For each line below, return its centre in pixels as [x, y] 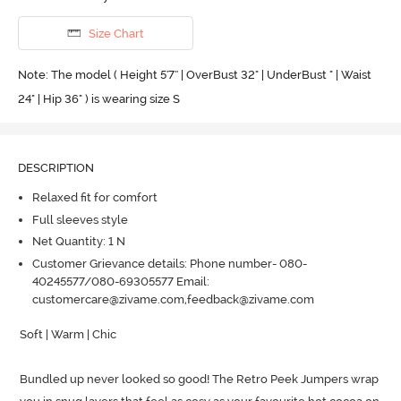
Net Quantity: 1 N [78, 242]
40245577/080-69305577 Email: [120, 281]
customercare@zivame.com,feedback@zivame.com [173, 299]
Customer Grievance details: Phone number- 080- [169, 263]
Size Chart [116, 33]
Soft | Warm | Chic [68, 334]
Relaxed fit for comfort [94, 198]
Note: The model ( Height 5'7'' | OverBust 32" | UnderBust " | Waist [194, 74]
